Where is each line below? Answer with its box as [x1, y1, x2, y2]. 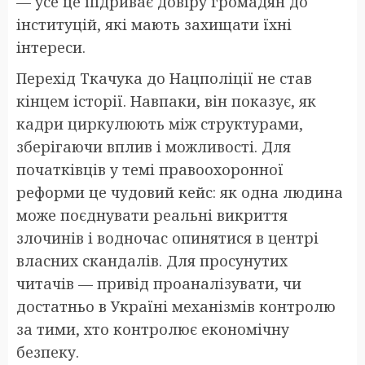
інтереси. [16, 37, 86, 57]
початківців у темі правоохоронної [16, 159, 284, 179]
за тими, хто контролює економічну [16, 319, 289, 339]
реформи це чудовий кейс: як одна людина [16, 182, 343, 202]
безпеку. [16, 341, 79, 362]
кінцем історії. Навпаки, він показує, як [16, 90, 316, 111]
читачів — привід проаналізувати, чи [16, 273, 301, 293]
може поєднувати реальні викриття [16, 204, 288, 225]
